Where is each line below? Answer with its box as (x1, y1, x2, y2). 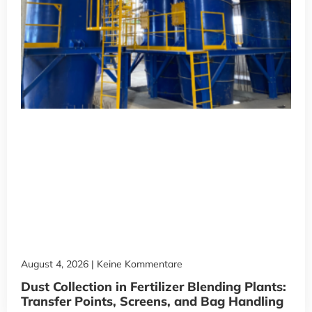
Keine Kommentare (94, 258, 182, 271)
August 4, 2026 (21, 258, 91, 271)
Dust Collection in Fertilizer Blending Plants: (21, 279, 286, 295)
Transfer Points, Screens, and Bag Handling (21, 293, 283, 310)
